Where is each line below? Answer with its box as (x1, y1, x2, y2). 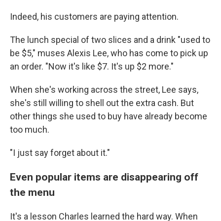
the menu (10, 186, 55, 198)
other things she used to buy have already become (10, 111, 207, 121)
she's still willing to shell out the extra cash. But (10, 98, 194, 108)
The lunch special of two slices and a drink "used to (10, 35, 210, 45)
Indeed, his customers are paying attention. (10, 11, 179, 22)
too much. (10, 124, 49, 135)
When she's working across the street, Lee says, (10, 84, 198, 95)
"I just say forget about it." (10, 147, 110, 158)
